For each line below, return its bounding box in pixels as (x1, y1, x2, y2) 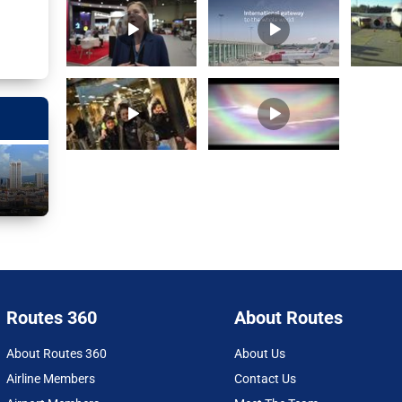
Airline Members (6, 371, 96, 387)
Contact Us (233, 371, 296, 387)
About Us (233, 346, 285, 362)
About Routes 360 (6, 346, 108, 362)
